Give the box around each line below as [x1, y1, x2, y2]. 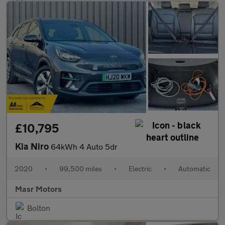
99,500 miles [59, 164, 102, 173]
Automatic [178, 164, 210, 173]
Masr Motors [15, 184, 62, 194]
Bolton [27, 203, 50, 213]
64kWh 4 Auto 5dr [51, 142, 118, 152]
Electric [129, 164, 152, 173]
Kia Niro [15, 141, 51, 152]
